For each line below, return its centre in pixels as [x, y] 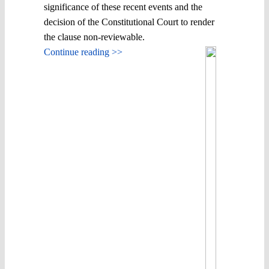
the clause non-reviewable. [94, 37]
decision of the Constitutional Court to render [129, 22]
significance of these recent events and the [123, 7]
